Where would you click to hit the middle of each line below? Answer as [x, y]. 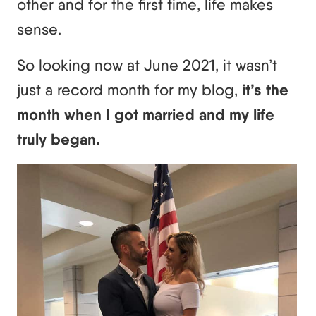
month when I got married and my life [146, 115]
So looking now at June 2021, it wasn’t [147, 65]
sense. [39, 29]
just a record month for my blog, [129, 90]
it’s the [265, 90]
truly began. [59, 140]
